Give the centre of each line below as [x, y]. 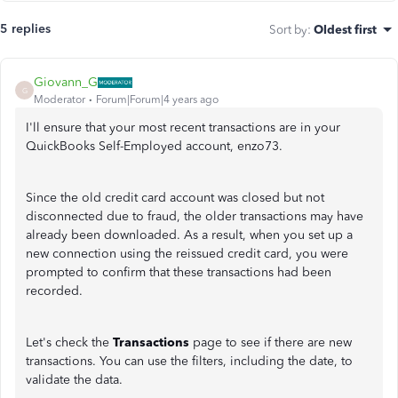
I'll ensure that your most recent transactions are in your [183, 127]
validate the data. [74, 380]
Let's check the [69, 342]
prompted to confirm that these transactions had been [179, 272]
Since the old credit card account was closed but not [175, 198]
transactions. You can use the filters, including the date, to [189, 361]
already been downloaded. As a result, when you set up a [189, 235]
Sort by [288, 29]
